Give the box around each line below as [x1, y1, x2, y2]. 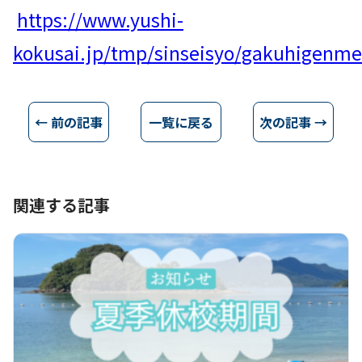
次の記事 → [259, 112, 327, 132]
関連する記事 [13, 193, 110, 217]
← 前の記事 [35, 112, 103, 132]
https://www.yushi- [17, 6, 183, 33]
